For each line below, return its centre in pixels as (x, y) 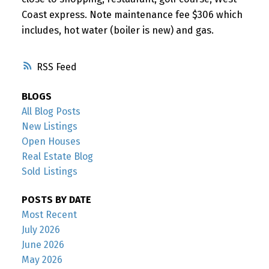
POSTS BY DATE (56, 200)
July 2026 (41, 230)
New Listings (49, 127)
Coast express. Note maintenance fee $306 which (132, 14)
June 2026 (43, 245)
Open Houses (51, 142)
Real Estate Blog (57, 157)
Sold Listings (49, 172)
